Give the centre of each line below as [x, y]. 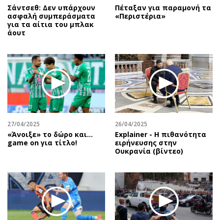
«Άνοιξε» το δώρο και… [50, 134]
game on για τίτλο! [42, 142]
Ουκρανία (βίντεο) [149, 151]
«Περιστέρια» [140, 16]
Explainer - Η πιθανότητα [161, 134]
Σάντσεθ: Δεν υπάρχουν [51, 8]
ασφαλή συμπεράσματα [51, 16]
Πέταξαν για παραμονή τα [163, 8]
